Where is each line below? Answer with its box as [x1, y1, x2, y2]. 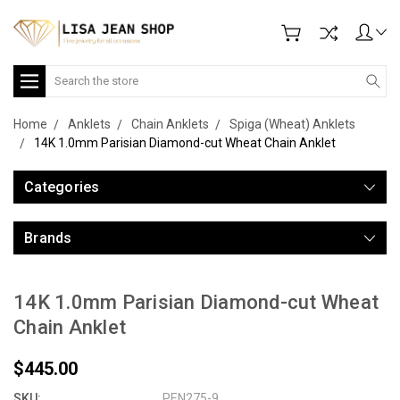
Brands [24, 229, 72, 246]
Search [46, 66, 86, 81]
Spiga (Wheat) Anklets [229, 116, 355, 131]
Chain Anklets [131, 116, 209, 131]
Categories [24, 178, 100, 196]
